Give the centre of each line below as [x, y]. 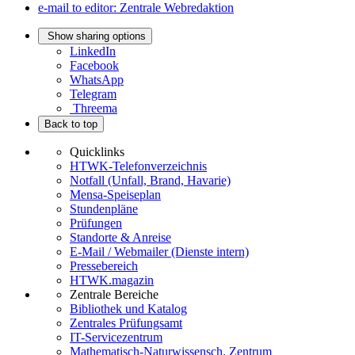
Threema [95, 109]
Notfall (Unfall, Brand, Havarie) [150, 181]
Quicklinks [97, 152]
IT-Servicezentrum [116, 338]
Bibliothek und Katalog [128, 309]
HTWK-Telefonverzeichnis [138, 166]
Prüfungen [96, 223]
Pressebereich [104, 266]
